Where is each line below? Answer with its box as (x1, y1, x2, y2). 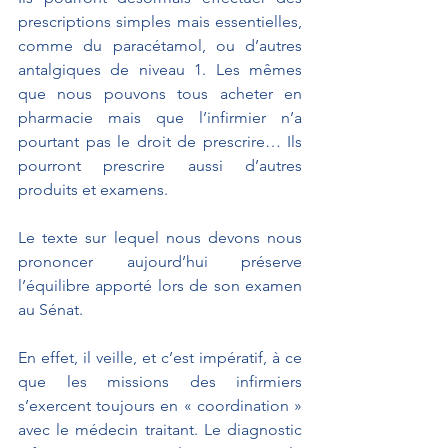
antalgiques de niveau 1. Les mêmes (18, 59, 302, 79)
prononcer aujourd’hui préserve (18, 251, 302, 271)
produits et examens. (18, 179, 168, 199)
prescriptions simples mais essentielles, (18, 11, 302, 31)
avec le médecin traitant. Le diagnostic (18, 419, 302, 439)
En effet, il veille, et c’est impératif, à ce (18, 347, 302, 367)
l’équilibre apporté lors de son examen (18, 275, 302, 295)
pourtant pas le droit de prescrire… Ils (18, 131, 302, 151)
